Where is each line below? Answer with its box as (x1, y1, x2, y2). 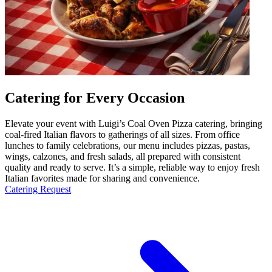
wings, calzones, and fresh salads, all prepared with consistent (5, 151, 240, 161)
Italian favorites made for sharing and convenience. (5, 172, 200, 183)
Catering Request (5, 183, 71, 194)
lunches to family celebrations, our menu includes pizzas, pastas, (5, 140, 250, 151)
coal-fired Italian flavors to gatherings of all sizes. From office (5, 129, 240, 140)
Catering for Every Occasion (5, 89, 185, 106)
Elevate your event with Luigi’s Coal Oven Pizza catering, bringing (5, 118, 262, 129)
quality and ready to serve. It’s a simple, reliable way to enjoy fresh (5, 161, 260, 172)
